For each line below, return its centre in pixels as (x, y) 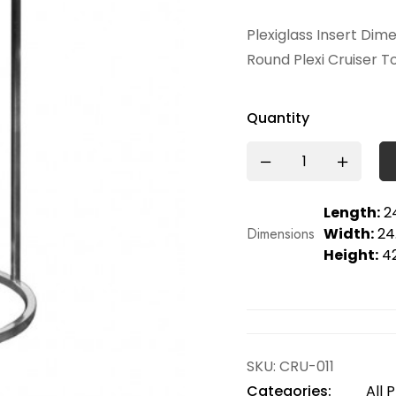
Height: (351, 255)
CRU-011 (307, 366)
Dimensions (281, 234)
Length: (352, 213)
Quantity (278, 118)
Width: (349, 234)
